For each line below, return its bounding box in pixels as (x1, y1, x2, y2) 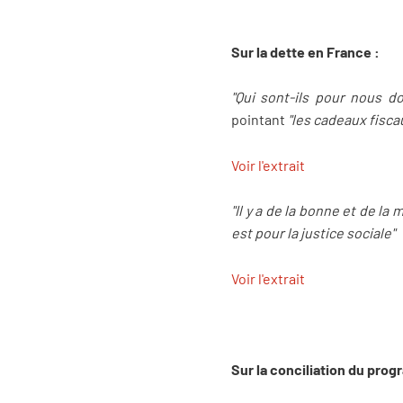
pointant (231, 111, 288, 129)
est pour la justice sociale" (231, 224, 395, 242)
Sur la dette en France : (231, 42, 382, 60)
